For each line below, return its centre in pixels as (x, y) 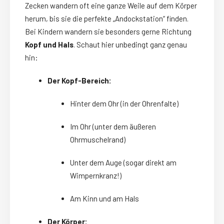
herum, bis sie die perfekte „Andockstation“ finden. (107, 19)
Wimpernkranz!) (96, 176)
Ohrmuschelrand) (98, 140)
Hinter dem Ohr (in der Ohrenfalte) (124, 104)
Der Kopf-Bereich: (79, 81)
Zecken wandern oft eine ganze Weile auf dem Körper (111, 6)
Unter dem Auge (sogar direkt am (123, 163)
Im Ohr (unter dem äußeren (113, 127)
